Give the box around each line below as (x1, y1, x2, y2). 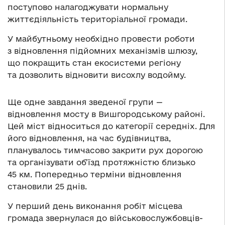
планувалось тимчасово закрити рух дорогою (8, 146, 203, 155)
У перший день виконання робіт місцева (8, 201, 182, 211)
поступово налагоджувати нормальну (8, 3, 168, 12)
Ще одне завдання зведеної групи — (8, 97, 163, 107)
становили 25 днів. (8, 182, 87, 191)
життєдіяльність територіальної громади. (8, 15, 187, 24)
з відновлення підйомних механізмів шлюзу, (8, 46, 197, 56)
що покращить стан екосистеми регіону (8, 58, 181, 68)
